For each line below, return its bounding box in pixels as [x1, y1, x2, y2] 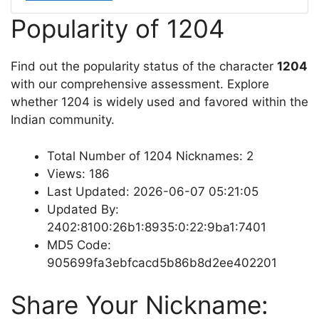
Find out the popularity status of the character [11, 59, 277, 73]
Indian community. [11, 113, 115, 127]
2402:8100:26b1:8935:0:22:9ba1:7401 [47, 219, 266, 234]
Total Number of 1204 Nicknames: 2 [47, 148, 253, 163]
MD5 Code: [47, 237, 111, 252]
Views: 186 [47, 166, 110, 181]
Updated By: [47, 202, 119, 216]
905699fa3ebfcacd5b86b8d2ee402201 [47, 255, 277, 270]
